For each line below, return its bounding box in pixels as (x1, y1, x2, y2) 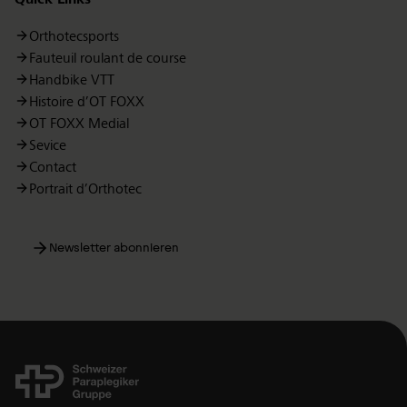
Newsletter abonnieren (49, 239, 179, 255)
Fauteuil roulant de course (29, 51, 186, 66)
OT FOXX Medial (29, 116, 129, 132)
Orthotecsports (29, 29, 119, 45)
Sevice (29, 138, 66, 154)
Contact (29, 160, 76, 175)
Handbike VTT (29, 73, 114, 88)
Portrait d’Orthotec (29, 182, 142, 197)
